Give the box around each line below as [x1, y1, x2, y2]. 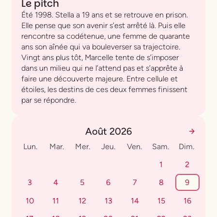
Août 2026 [85, 125, 132, 138]
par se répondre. [21, 95, 76, 105]
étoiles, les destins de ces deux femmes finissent [21, 85, 187, 94]
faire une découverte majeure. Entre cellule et [21, 74, 178, 84]
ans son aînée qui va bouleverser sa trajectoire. [21, 42, 180, 52]
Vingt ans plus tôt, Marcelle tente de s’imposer [21, 53, 179, 62]
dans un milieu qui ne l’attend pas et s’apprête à [21, 63, 183, 73]
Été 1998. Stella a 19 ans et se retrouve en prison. [21, 10, 188, 20]
